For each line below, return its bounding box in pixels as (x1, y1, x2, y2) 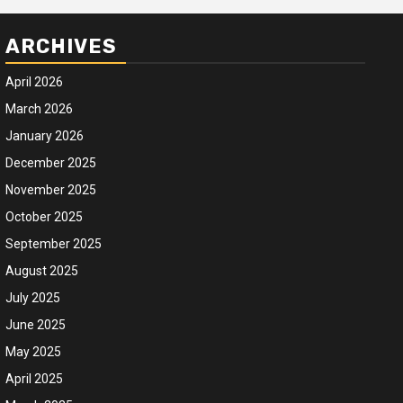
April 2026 (5, 75, 63, 89)
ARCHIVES (5, 34, 117, 58)
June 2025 (5, 318, 66, 332)
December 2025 (5, 156, 96, 170)
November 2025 (5, 183, 96, 197)
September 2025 (5, 237, 102, 251)
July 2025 (5, 291, 60, 305)
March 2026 (5, 102, 73, 116)
